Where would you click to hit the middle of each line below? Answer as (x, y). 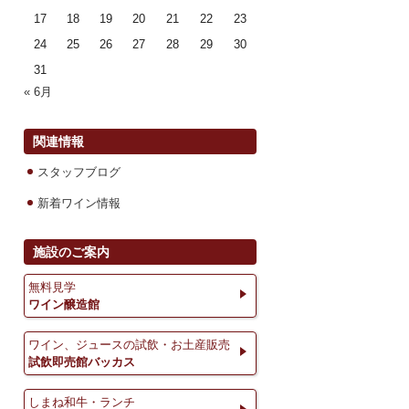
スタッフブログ (79, 172)
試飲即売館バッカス (82, 362)
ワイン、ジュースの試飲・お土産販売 (129, 345)
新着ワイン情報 (79, 203)
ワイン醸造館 (64, 304)
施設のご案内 (71, 252)
